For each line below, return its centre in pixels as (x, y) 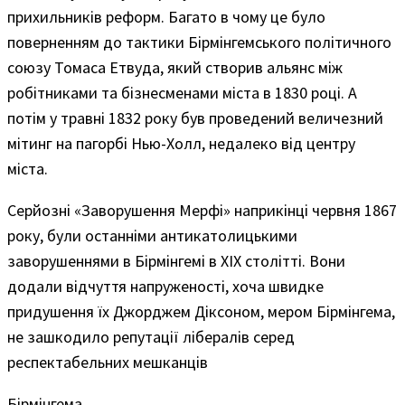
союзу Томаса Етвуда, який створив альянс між (175, 68)
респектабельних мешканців (108, 363)
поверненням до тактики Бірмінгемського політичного (199, 42)
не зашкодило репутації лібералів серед (151, 337)
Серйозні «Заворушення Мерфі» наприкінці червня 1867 (202, 211)
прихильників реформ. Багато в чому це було (166, 17)
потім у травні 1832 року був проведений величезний (195, 118)
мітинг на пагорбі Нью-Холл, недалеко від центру (181, 144)
